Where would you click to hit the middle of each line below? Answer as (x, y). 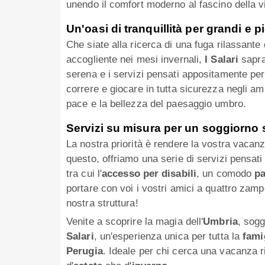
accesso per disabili (149, 174)
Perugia (85, 251)
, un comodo (226, 174)
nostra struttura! (102, 203)
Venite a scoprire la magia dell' (135, 222)
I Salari (222, 60)
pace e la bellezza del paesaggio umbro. (156, 104)
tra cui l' (84, 174)
